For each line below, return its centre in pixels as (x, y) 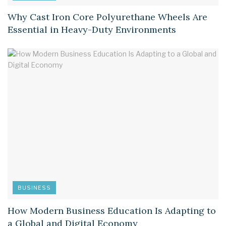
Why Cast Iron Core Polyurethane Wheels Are (107, 17)
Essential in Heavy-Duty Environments (92, 30)
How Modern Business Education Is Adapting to (112, 211)
